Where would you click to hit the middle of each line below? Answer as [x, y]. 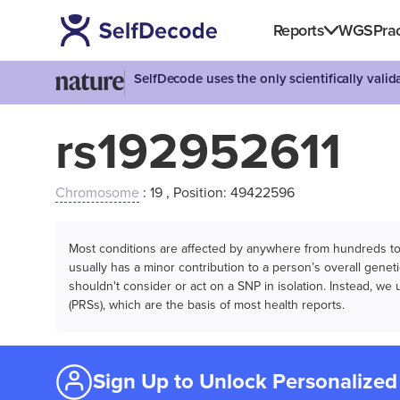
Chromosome [97, 193]
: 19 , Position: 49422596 [217, 193]
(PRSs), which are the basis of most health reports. [207, 305]
